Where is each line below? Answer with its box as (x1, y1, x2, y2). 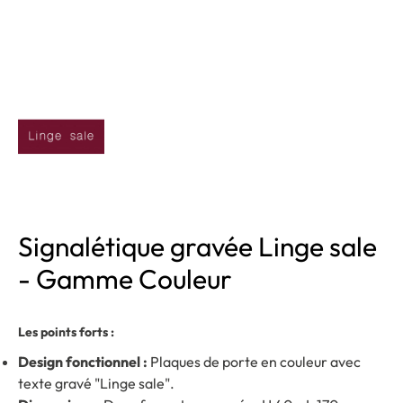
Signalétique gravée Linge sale (18, 229, 377, 264)
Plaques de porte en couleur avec (148, 353, 361, 371)
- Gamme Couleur (18, 262, 232, 296)
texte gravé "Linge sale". (18, 374, 175, 392)
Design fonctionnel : (18, 353, 148, 371)
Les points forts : (18, 324, 114, 340)
